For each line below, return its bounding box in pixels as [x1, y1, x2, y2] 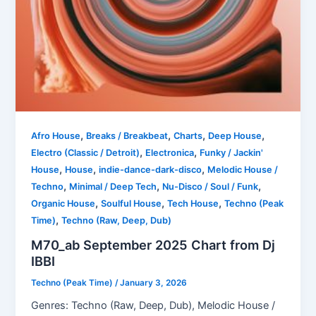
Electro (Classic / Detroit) [31, 147, 140, 159]
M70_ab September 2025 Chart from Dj [31, 236, 276, 253]
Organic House [31, 198, 96, 209]
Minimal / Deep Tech [69, 181, 157, 193]
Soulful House [101, 198, 162, 209]
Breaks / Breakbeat [86, 130, 169, 142]
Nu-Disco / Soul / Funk [162, 181, 259, 193]
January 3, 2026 [120, 277, 188, 288]
